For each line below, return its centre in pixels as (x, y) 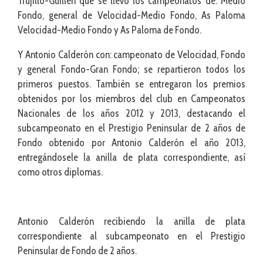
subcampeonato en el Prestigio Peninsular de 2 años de (131, 128)
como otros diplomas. (60, 172)
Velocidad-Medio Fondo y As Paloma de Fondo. (109, 30)
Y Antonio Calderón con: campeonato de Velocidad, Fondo (131, 54)
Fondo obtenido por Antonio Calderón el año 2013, (131, 142)
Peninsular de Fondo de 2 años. (77, 250)
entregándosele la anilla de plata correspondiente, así (131, 157)
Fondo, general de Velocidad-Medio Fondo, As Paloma (131, 15)
